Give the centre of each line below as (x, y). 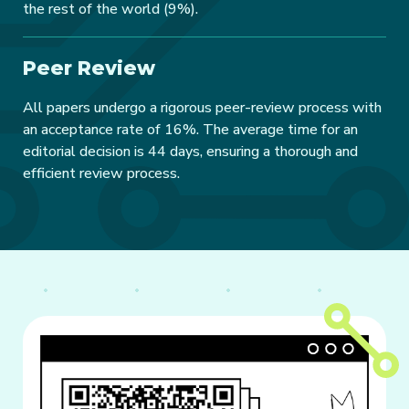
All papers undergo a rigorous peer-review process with (202, 107)
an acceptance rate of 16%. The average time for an (190, 129)
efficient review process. (101, 173)
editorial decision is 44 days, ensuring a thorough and (190, 151)
